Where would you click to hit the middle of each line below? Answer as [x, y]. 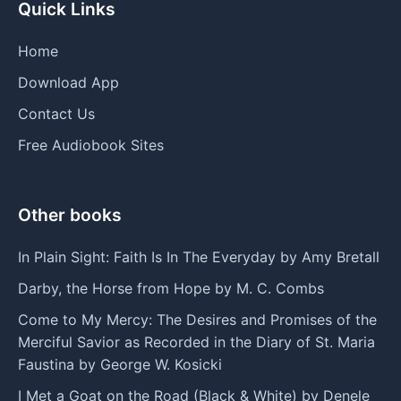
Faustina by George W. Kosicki [120, 364]
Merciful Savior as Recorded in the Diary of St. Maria [196, 341]
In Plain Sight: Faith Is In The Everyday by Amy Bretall [199, 256]
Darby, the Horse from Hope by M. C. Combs [171, 288]
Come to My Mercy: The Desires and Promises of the [197, 319]
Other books [70, 214]
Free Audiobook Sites [91, 145]
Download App [68, 82]
